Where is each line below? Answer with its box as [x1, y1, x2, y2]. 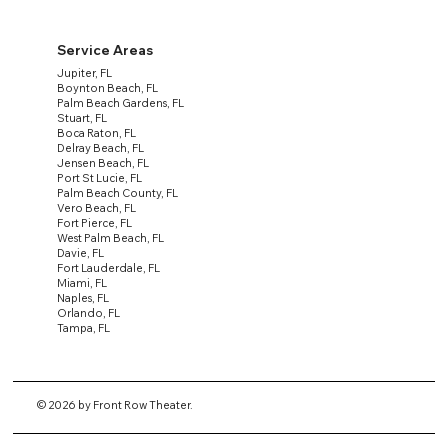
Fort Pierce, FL [57, 215, 133, 230]
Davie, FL [57, 245, 105, 260]
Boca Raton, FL [57, 125, 137, 140]
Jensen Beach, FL [57, 155, 150, 170]
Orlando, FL [57, 305, 121, 320]
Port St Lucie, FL [57, 170, 143, 185]
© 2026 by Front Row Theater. [36, 397, 193, 412]
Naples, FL [57, 290, 110, 305]
